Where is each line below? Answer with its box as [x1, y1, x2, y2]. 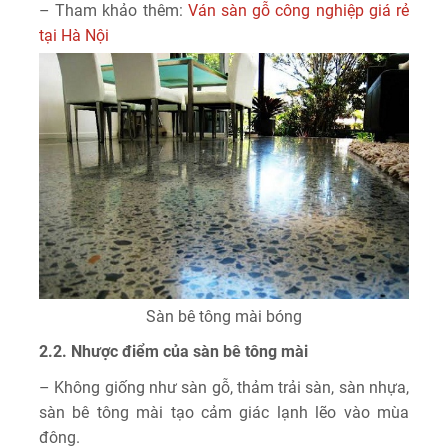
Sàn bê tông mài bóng [146, 307, 302, 327]
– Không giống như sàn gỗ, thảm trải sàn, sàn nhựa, [39, 378, 409, 398]
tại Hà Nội [39, 25, 109, 45]
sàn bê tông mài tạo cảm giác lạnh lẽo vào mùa [39, 403, 409, 423]
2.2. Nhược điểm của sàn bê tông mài [39, 342, 308, 362]
